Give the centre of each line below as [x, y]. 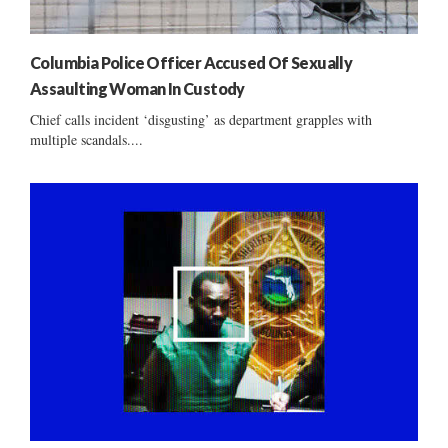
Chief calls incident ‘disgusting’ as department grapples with [201, 119]
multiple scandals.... [86, 139]
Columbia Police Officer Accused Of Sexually [191, 62]
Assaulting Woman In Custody [137, 88]
